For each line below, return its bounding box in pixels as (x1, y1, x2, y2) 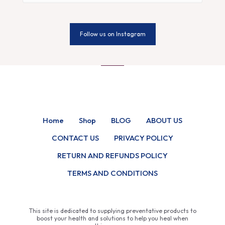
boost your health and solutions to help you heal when (37, 214, 188, 222)
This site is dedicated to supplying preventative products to (29, 207, 196, 214)
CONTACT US (52, 133, 99, 143)
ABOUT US (146, 116, 182, 125)
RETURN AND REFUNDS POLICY (57, 151, 168, 160)
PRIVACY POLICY (114, 133, 173, 143)
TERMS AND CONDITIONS (67, 168, 158, 178)
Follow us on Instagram (79, 30, 146, 38)
